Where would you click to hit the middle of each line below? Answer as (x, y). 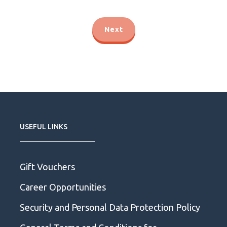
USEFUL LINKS (44, 126)
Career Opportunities (64, 187)
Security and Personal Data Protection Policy (110, 207)
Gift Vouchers (47, 166)
